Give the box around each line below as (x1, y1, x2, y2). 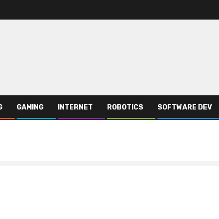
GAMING (17, 103, 44, 111)
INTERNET (58, 103, 93, 111)
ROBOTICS (107, 103, 143, 111)
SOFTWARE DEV (157, 103, 212, 111)
